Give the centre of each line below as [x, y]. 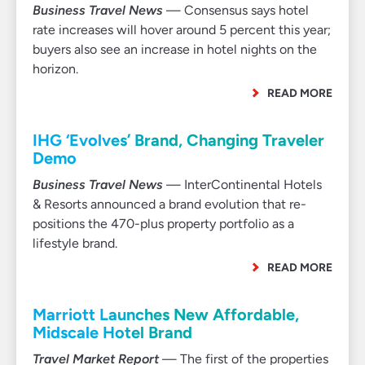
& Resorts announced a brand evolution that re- [169, 204]
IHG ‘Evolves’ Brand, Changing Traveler [178, 140]
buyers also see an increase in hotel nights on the [175, 49]
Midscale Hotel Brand [112, 332]
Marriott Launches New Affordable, [166, 314]
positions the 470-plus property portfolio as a [163, 224]
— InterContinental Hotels [242, 185]
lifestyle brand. [75, 243]
